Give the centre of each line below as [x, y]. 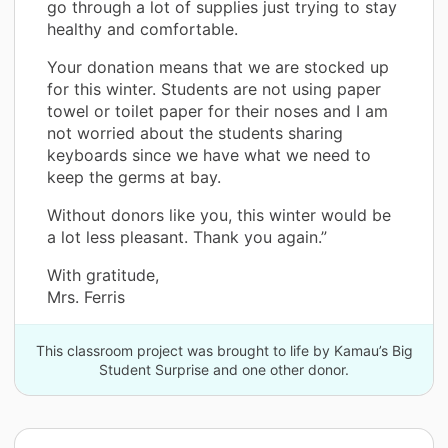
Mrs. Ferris [86, 297]
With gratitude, [103, 275]
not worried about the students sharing [195, 133]
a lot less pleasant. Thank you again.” [187, 237]
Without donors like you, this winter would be [219, 215]
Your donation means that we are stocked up [218, 67]
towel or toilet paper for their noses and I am [217, 111]
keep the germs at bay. [134, 177]
